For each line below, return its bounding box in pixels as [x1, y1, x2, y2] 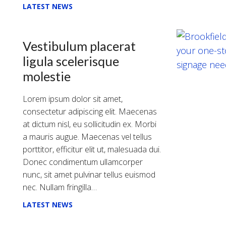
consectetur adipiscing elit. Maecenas [23, 105, 157, 117]
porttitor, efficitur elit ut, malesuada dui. [23, 143, 161, 155]
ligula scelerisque [23, 53, 119, 69]
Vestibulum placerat [23, 38, 136, 53]
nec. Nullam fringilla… [23, 181, 97, 193]
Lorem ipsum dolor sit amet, [23, 93, 123, 104]
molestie [23, 68, 71, 84]
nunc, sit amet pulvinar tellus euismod [23, 168, 155, 180]
